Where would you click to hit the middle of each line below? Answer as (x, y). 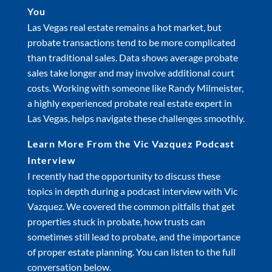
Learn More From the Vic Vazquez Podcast (131, 143)
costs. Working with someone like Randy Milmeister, (135, 87)
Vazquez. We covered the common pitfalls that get (131, 206)
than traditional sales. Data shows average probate (132, 57)
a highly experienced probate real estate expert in (129, 103)
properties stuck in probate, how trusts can (116, 221)
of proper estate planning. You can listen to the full (131, 251)
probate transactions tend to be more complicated (131, 42)
